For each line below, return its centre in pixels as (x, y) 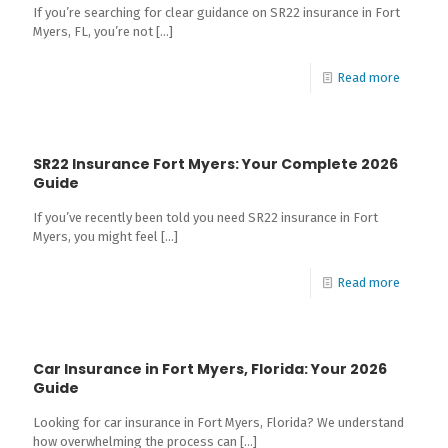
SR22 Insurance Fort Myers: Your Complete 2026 (215, 164)
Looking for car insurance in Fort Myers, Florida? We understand (218, 422)
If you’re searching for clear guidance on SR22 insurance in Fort (216, 12)
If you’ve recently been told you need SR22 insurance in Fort (205, 217)
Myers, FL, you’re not (93, 31)
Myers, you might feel (95, 236)
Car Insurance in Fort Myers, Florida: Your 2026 (210, 369)
